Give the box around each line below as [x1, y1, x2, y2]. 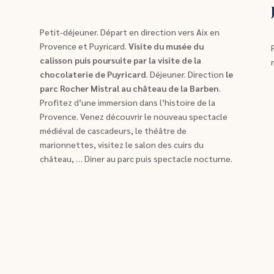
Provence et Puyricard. [39, 40, 128, 52]
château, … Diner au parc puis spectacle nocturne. [39, 153, 232, 165]
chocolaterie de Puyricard [39, 68, 146, 80]
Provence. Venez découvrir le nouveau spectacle [39, 111, 228, 122]
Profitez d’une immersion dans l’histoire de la [39, 97, 215, 108]
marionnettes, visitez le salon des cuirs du [39, 139, 204, 150]
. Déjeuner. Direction [146, 68, 226, 80]
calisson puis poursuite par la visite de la [39, 54, 201, 66]
